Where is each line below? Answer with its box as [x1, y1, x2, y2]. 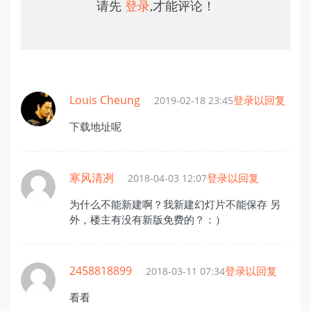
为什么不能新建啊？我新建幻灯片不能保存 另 [69, 196, 280, 211]
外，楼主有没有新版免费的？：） [69, 212, 226, 226]
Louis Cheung [69, 92, 140, 108]
